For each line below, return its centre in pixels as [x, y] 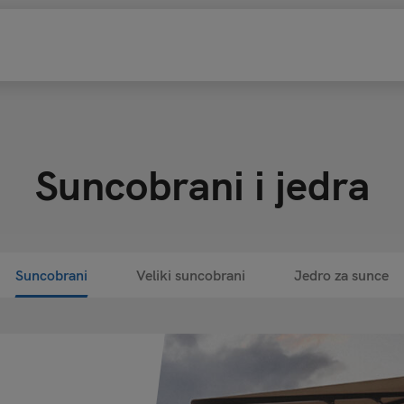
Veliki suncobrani [191, 275]
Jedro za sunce [341, 275]
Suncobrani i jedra [202, 185]
